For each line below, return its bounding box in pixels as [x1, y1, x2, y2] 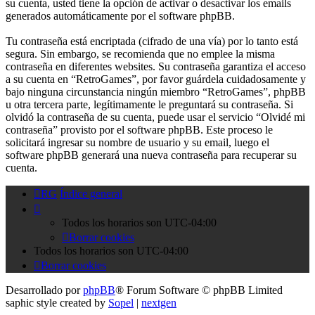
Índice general [60, 188, 122, 200]
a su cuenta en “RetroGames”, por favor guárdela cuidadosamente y [6, 73, 306, 86]
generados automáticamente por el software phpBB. [6, 10, 235, 22]
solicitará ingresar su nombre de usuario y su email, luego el [6, 136, 269, 149]
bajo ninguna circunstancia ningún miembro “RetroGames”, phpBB [6, 86, 306, 98]
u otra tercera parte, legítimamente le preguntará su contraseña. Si [6, 98, 293, 111]
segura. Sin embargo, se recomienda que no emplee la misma [6, 48, 275, 60]
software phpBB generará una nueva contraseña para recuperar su [6, 149, 297, 162]
